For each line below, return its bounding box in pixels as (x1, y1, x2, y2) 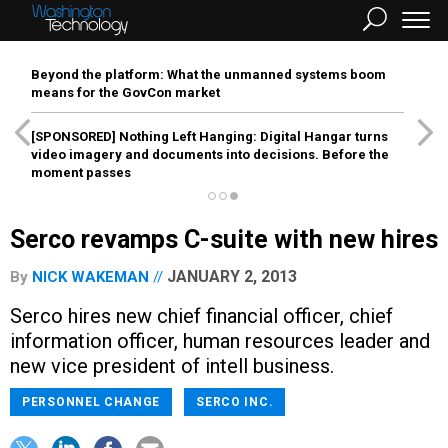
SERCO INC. (196, 395, 274, 409)
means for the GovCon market (31, 85, 220, 100)
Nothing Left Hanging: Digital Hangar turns (116, 129, 388, 144)
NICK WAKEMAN (32, 268, 149, 286)
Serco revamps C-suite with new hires (10, 225, 438, 254)
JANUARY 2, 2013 (167, 267, 297, 286)
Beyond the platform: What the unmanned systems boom (31, 67, 386, 82)
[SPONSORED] (31, 129, 116, 144)
